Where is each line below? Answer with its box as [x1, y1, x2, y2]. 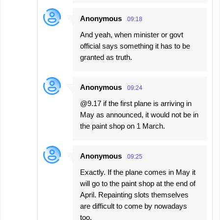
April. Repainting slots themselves [80, 191, 189, 199]
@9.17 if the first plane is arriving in [80, 99, 192, 108]
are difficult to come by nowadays [80, 202, 187, 211]
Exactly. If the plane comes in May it [80, 168, 195, 177]
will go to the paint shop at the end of [80, 179, 195, 188]
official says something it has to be [80, 42, 190, 51]
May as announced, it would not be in [80, 110, 198, 119]
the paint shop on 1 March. [80, 122, 165, 131]
